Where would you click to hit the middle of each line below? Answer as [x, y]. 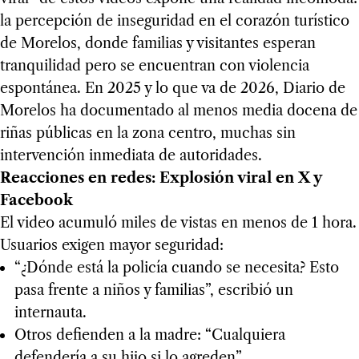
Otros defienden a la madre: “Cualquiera [149, 335]
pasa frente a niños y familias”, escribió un [153, 290]
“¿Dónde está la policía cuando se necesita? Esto [176, 268]
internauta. [50, 313]
